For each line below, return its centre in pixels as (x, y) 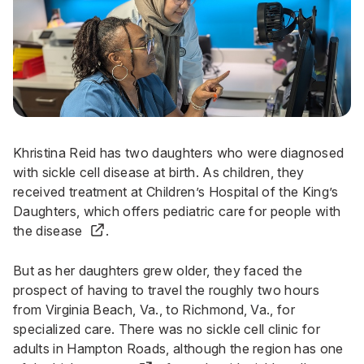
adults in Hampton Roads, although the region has (167, 349)
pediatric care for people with (252, 211)
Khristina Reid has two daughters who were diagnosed (179, 152)
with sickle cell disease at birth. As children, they (159, 172)
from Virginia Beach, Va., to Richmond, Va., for (154, 310)
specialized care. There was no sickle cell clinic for (167, 329)
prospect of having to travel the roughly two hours (167, 290)
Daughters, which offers (88, 211)
